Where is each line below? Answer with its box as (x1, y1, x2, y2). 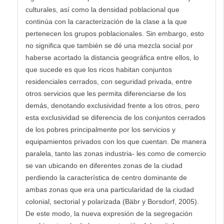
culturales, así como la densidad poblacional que (25, 5, 179, 13)
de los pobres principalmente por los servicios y (25, 125, 175, 133)
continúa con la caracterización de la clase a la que (25, 17, 187, 25)
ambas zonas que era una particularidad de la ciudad (25, 185, 194, 193)
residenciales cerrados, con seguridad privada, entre (25, 77, 192, 85)
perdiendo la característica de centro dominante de (25, 173, 187, 181)
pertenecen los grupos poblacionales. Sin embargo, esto (25, 29, 204, 37)
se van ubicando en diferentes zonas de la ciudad (25, 161, 182, 169)
